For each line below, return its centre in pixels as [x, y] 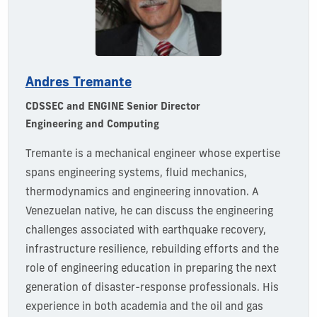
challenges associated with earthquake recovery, [145, 231]
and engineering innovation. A [184, 192]
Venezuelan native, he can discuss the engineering [149, 212]
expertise [257, 154]
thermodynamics [67, 192]
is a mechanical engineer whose [153, 154]
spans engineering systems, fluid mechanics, [136, 173]
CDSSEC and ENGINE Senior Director [113, 107]
